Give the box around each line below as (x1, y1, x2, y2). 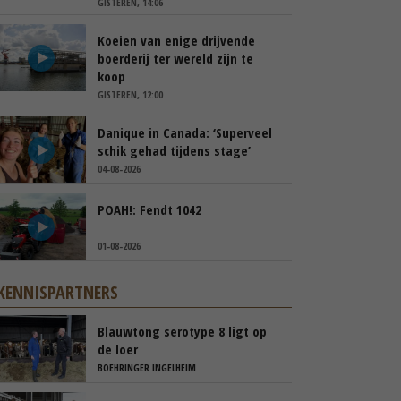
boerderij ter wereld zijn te (98, 49, 253, 67)
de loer (98, 340, 138, 358)
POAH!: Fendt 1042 (98, 200, 201, 218)
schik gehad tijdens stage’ (98, 141, 251, 159)
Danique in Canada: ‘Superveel (98, 124, 272, 141)
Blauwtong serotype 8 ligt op (98, 322, 267, 340)
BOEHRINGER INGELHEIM (98, 361, 196, 374)
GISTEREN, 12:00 (98, 88, 163, 101)
